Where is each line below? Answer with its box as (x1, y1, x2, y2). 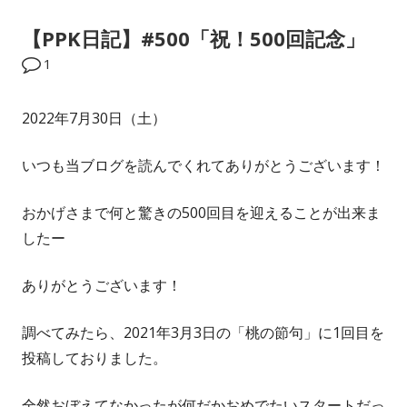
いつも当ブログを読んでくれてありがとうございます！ (22, 154, 385, 175)
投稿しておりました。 (22, 347, 167, 368)
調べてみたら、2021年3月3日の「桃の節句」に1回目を (22, 322, 384, 342)
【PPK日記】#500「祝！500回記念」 (22, 25, 365, 53)
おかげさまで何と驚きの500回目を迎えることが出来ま (22, 202, 381, 223)
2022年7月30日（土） (22, 107, 166, 128)
